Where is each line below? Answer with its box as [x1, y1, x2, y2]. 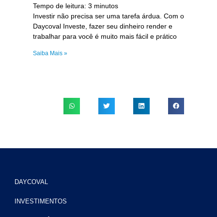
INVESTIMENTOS [15, 197, 67, 205]
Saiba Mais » [32, 49, 67, 57]
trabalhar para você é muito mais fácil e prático [32, 32, 177, 40]
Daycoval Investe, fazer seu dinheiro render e [32, 22, 172, 30]
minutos [93, 1, 118, 10]
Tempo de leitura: [32, 1, 88, 10]
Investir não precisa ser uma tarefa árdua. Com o [32, 12, 184, 20]
